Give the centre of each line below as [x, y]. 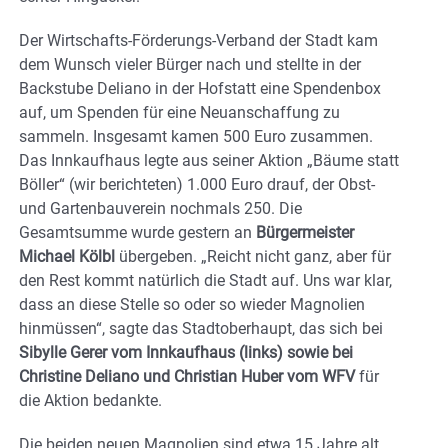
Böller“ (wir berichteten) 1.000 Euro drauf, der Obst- [197, 185]
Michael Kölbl [67, 257]
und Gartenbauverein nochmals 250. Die [160, 209]
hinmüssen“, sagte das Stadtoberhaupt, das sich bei [201, 329]
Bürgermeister [305, 233]
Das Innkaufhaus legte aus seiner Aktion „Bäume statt [209, 161]
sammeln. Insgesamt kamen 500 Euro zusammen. [196, 137]
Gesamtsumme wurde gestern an [137, 233]
